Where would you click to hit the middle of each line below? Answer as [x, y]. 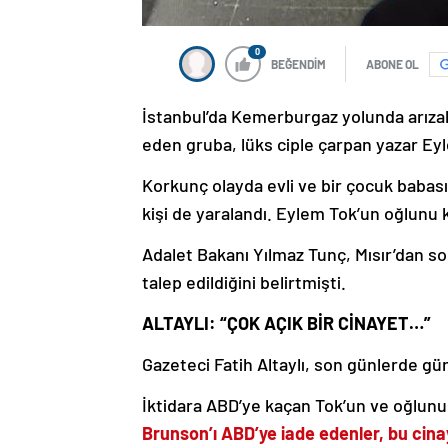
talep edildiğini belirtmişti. [244, 282]
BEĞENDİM [298, 64]
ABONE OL [392, 64]
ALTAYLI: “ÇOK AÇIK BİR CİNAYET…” [286, 323]
